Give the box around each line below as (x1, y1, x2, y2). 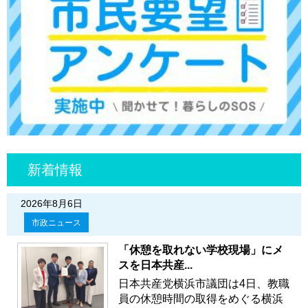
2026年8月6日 (21, 197, 82, 209)
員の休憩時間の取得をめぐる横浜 (118, 292, 283, 305)
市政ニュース (32, 217, 81, 228)
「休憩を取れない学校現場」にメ (118, 243, 283, 256)
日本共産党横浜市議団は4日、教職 (118, 277, 289, 289)
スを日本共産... (118, 258, 192, 271)
